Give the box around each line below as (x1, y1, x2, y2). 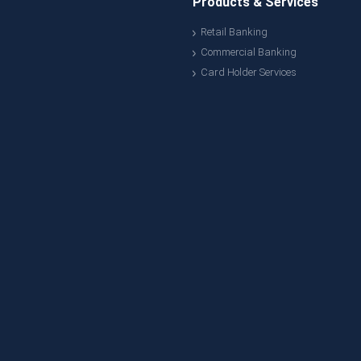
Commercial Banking (201, 46, 297, 58)
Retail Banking (201, 26, 268, 38)
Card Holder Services (201, 66, 297, 78)
